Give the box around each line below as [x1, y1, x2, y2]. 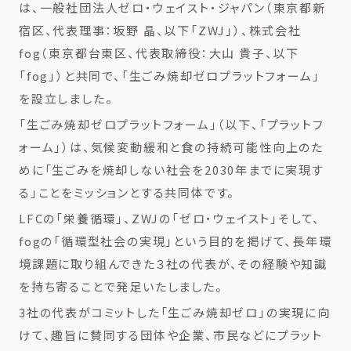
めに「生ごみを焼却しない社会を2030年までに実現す [19, 161, 324, 179]
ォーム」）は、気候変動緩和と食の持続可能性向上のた [19, 139, 324, 156]
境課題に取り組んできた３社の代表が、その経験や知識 [19, 255, 327, 273]
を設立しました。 [19, 90, 114, 107]
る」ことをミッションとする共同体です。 [19, 184, 236, 201]
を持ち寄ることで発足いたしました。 [19, 278, 223, 295]
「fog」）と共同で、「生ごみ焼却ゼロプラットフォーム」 [19, 67, 320, 85]
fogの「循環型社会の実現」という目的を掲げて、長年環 [19, 233, 332, 250]
